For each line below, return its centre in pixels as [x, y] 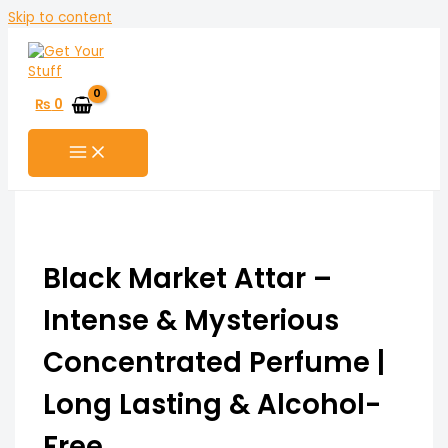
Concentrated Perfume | [213, 362]
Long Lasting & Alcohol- [211, 404]
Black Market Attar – [187, 278]
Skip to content [60, 17]
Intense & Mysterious [190, 320]
